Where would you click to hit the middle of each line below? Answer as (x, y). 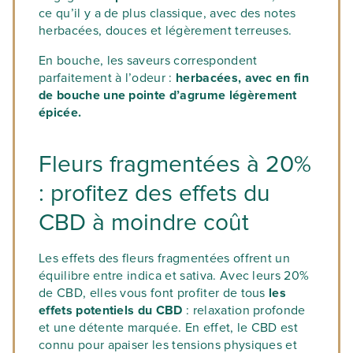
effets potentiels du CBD (111, 310)
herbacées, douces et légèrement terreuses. (165, 31)
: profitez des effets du (154, 193)
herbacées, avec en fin (243, 78)
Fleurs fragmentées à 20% (175, 164)
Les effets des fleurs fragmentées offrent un (165, 258)
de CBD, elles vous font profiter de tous (152, 293)
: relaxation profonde (244, 310)
